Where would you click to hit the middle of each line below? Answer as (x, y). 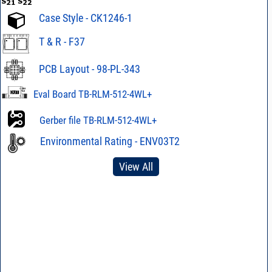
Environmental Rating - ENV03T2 (110, 141)
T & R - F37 (62, 41)
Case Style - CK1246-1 (85, 18)
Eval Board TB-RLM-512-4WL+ (92, 94)
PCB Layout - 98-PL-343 (89, 69)
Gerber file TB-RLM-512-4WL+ (98, 120)
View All (136, 166)
